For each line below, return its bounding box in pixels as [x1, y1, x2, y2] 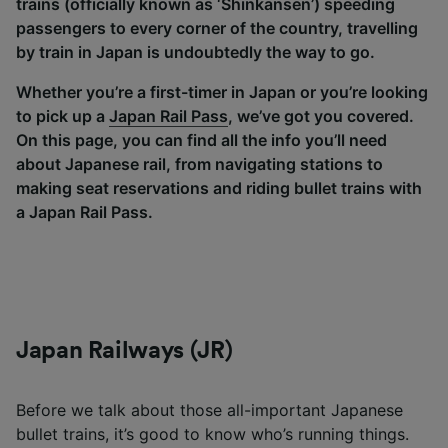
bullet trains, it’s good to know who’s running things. [16, 424, 409, 444]
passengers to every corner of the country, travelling [16, 18, 418, 38]
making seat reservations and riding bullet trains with [16, 178, 422, 198]
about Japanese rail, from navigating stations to [16, 154, 383, 174]
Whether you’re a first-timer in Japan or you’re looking [16, 82, 428, 102]
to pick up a [16, 106, 109, 126]
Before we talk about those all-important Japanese [16, 400, 403, 420]
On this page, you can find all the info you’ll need [16, 130, 387, 150]
